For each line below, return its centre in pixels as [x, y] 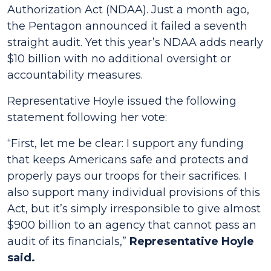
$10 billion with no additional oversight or [119, 59]
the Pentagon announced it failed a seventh [127, 26]
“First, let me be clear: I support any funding [126, 143]
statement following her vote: [87, 117]
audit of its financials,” [68, 241]
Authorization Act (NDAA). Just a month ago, [128, 10]
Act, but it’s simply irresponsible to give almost [134, 209]
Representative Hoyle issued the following [122, 101]
